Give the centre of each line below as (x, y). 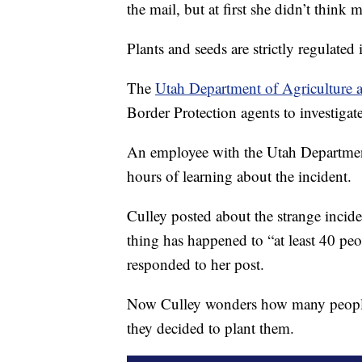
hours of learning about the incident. (239, 175)
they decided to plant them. (210, 327)
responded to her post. (196, 263)
